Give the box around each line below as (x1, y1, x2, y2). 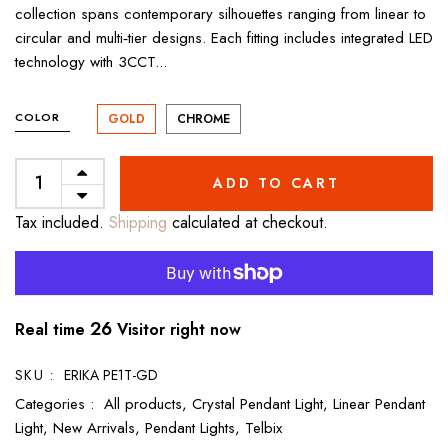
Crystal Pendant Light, (192, 393, 333, 416)
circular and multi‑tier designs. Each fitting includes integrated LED (15, 27, 433, 50)
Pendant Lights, (145, 417, 245, 440)
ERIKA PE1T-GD (64, 365, 158, 386)
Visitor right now (111, 318, 240, 342)
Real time (15, 318, 90, 342)
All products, (104, 393, 192, 416)
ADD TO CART (213, 173, 340, 194)
